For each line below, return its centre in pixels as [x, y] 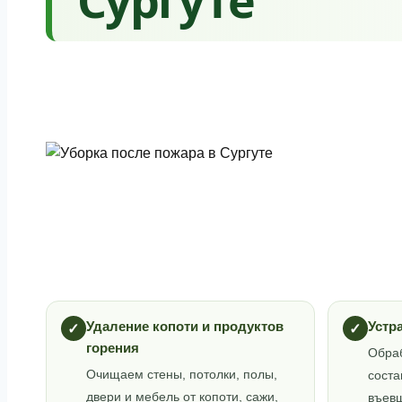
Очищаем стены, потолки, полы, [181, 375]
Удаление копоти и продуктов [184, 327]
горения [112, 348]
